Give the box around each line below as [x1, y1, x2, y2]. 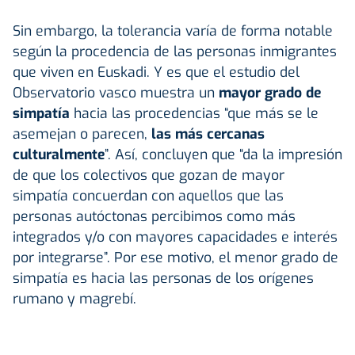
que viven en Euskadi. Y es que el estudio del [13, 62, 300, 82]
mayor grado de [219, 82, 321, 102]
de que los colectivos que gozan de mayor [13, 165, 284, 185]
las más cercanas [151, 124, 265, 143]
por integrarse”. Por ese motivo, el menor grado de [13, 247, 338, 267]
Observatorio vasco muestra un [13, 82, 219, 102]
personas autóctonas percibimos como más [13, 206, 296, 226]
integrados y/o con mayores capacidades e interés [13, 227, 338, 246]
